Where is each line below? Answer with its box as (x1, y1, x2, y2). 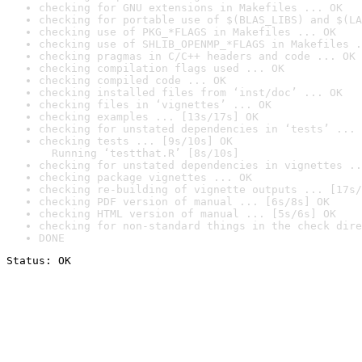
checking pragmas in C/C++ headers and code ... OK (39, 50, 356, 62)
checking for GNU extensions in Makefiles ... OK (39, 2, 343, 14)
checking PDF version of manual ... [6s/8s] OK (39, 196, 330, 208)
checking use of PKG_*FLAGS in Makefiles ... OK (39, 26, 336, 38)
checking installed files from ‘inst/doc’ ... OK (39, 86, 343, 99)
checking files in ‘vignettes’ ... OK (39, 99, 271, 111)
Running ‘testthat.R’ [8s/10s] (39, 147, 239, 159)
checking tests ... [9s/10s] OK (39, 135, 233, 147)
